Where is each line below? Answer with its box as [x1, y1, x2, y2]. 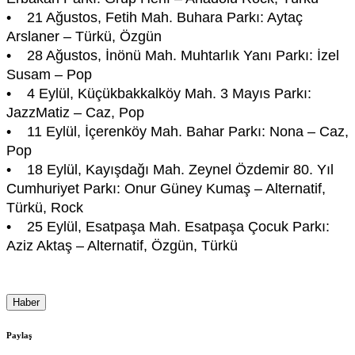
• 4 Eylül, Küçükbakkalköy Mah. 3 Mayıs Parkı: [6, 85, 311, 101]
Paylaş [6, 330, 32, 340]
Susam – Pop [6, 66, 92, 82]
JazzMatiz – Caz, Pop [6, 104, 144, 120]
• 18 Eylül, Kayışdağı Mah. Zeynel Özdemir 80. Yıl [6, 161, 334, 177]
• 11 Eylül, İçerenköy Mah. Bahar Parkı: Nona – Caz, [6, 123, 349, 139]
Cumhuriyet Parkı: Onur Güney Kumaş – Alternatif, [6, 180, 326, 197]
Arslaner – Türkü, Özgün [6, 28, 162, 44]
